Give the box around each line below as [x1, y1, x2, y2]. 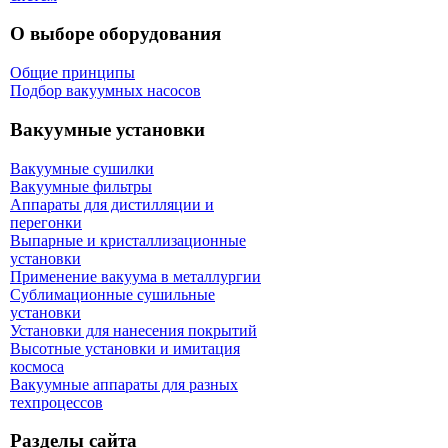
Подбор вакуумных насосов [10, 82, 201, 100]
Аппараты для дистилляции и [10, 195, 214, 213]
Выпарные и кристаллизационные [10, 231, 246, 249]
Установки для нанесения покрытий [10, 321, 257, 339]
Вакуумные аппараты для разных [10, 375, 238, 393]
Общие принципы [10, 64, 135, 82]
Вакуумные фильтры [10, 177, 152, 195]
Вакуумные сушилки [10, 159, 154, 177]
